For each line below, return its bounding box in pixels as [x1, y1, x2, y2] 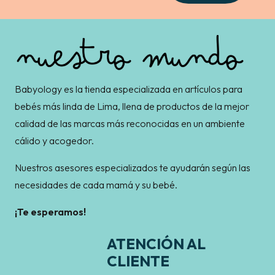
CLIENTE [107, 252, 169, 271]
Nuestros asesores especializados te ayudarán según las [15, 161, 250, 174]
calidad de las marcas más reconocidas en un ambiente [15, 117, 245, 130]
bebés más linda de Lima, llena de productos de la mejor [15, 100, 249, 113]
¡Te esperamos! [15, 206, 86, 219]
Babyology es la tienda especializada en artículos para [15, 83, 242, 96]
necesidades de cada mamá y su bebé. [15, 179, 177, 192]
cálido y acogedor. [15, 134, 94, 147]
